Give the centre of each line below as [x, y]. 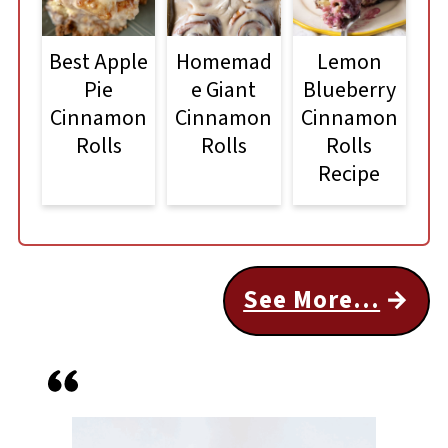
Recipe [349, 173]
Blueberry [349, 89]
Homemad [223, 61]
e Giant [224, 89]
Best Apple [99, 61]
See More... [312, 300]
